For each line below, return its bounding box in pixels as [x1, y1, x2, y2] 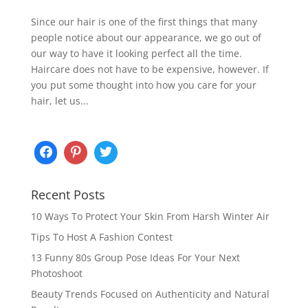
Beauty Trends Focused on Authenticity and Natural [30, 287, 269, 300]
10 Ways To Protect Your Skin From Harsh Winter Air [30, 209, 269, 223]
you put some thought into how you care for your [30, 78, 256, 91]
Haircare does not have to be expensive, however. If [30, 62, 269, 76]
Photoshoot [30, 266, 82, 280]
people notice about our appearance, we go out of [30, 30, 261, 44]
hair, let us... [30, 93, 89, 107]
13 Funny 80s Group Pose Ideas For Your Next [30, 250, 240, 264]
